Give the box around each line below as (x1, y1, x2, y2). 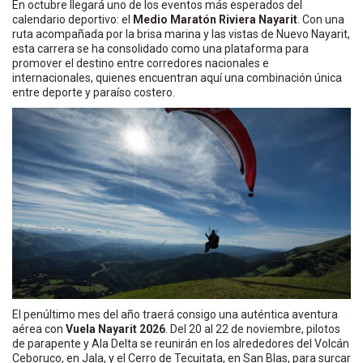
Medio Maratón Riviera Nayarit (133, 12, 297, 26)
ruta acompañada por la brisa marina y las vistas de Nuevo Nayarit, (12, 27, 350, 41)
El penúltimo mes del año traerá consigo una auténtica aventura (12, 308, 338, 322)
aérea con (12, 322, 66, 336)
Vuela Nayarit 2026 (66, 322, 165, 336)
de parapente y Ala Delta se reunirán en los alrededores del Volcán (12, 337, 349, 351)
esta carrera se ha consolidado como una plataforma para (12, 41, 309, 55)
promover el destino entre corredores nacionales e (12, 56, 269, 70)
